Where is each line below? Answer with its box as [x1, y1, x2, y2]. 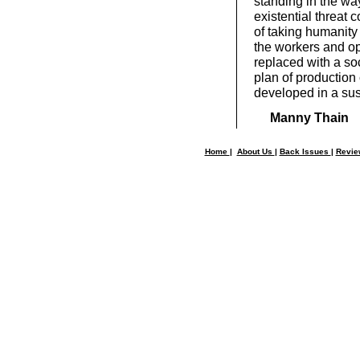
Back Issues [279, 147, 331, 156]
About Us [236, 147, 275, 156]
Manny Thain [270, 110, 349, 125]
